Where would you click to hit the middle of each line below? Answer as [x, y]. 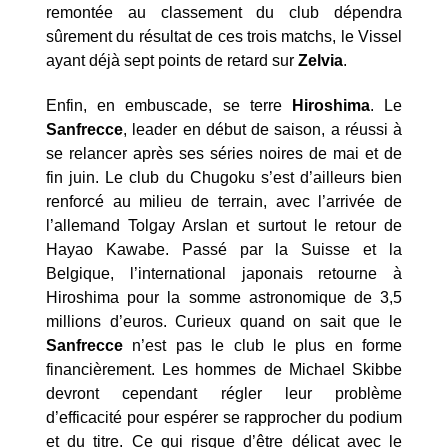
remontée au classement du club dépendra [224, 13]
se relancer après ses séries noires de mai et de [224, 153]
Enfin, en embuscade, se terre [169, 105]
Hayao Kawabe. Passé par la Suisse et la [224, 249]
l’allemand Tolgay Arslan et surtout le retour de [224, 225]
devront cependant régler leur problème [224, 393]
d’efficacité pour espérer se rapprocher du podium [224, 417]
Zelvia [320, 61]
